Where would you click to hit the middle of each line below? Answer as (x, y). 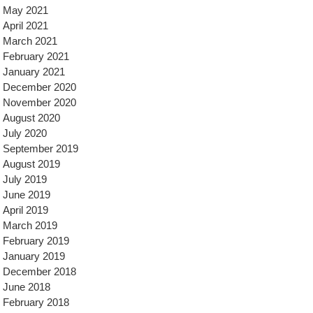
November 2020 (39, 102)
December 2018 (39, 271)
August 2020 (31, 118)
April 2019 (26, 210)
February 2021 (36, 56)
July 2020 (25, 133)
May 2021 (26, 10)
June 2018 (27, 287)
